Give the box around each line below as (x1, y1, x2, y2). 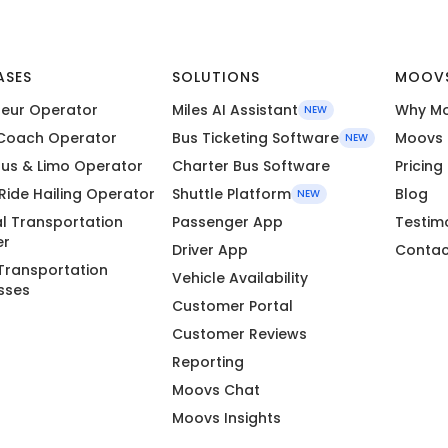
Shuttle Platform (172, 183, 292, 204)
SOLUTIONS (172, 66, 261, 87)
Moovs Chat (172, 379, 261, 400)
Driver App (172, 239, 249, 260)
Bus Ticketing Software (172, 127, 340, 148)
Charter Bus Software (172, 155, 331, 176)
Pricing (394, 155, 443, 176)
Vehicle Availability (172, 267, 309, 288)
